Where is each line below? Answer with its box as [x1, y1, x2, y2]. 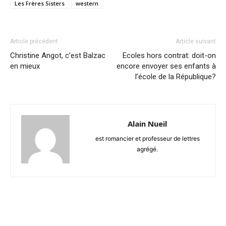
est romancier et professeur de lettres [95, 135, 200, 143]
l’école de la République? [135, 72, 216, 82]
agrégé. [137, 145, 158, 153]
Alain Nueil [128, 119, 167, 129]
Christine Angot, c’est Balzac [10, 51, 105, 61]
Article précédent [10, 38, 58, 45]
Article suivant [176, 38, 216, 45]
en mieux [10, 62, 40, 71]
